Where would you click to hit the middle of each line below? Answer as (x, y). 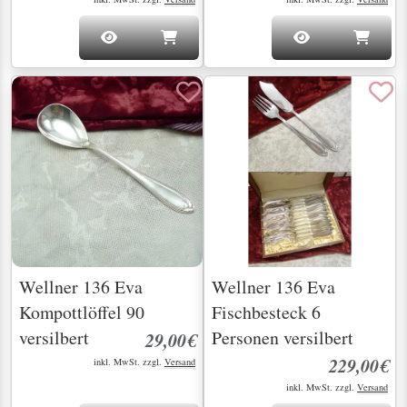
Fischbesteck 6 (266, 313)
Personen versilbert (283, 338)
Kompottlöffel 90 (82, 313)
